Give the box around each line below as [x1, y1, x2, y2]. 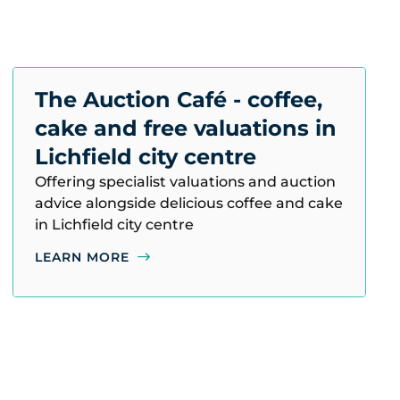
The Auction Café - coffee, [35, 87, 322, 112]
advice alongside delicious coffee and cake [35, 195, 343, 212]
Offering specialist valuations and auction [35, 173, 336, 190]
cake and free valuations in [35, 115, 337, 141]
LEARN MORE [35, 249, 129, 265]
